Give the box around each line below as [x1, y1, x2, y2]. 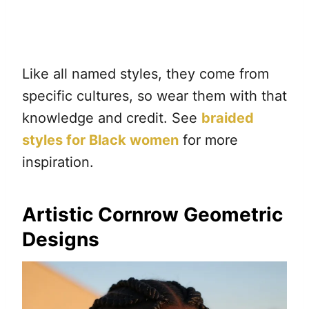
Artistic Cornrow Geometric [22, 202, 283, 226]
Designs [22, 227, 99, 251]
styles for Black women [22, 131, 179, 148]
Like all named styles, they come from [22, 65, 269, 82]
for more [179, 131, 238, 148]
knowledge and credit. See [22, 109, 201, 126]
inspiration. [22, 153, 94, 170]
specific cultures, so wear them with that [22, 87, 287, 104]
